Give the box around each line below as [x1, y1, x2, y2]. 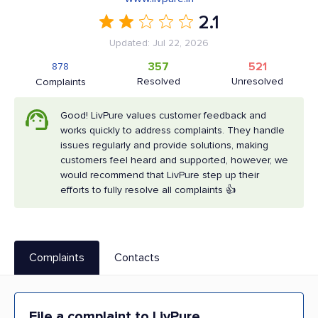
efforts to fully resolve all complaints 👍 [60, 184, 236, 196]
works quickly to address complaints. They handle [60, 124, 285, 136]
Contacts [114, 250, 160, 265]
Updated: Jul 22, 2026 [109, 37, 209, 49]
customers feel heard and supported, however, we [60, 154, 288, 166]
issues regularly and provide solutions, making [60, 139, 268, 151]
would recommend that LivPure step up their [60, 169, 259, 181]
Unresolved [231, 75, 284, 87]
